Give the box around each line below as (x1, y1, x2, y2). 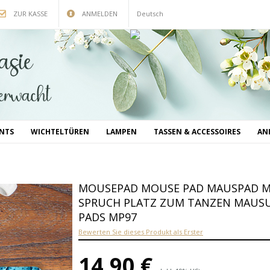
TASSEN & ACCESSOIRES (154, 127, 240, 137)
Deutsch (137, 9, 163, 18)
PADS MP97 (78, 210, 137, 224)
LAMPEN (106, 127, 137, 137)
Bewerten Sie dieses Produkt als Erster (78, 227, 203, 236)
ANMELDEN (82, 9, 118, 18)
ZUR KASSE (13, 9, 48, 18)
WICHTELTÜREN (31, 127, 89, 137)
